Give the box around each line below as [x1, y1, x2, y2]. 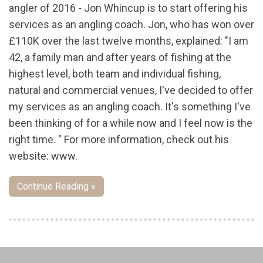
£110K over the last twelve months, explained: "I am [9, 35, 248, 48]
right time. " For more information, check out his [9, 133, 229, 146]
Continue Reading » [17, 181, 96, 193]
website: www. [9, 150, 77, 163]
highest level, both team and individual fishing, [9, 68, 221, 80]
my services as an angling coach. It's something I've [9, 100, 251, 113]
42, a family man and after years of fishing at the [9, 51, 231, 64]
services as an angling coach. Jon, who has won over [9, 18, 254, 31]
